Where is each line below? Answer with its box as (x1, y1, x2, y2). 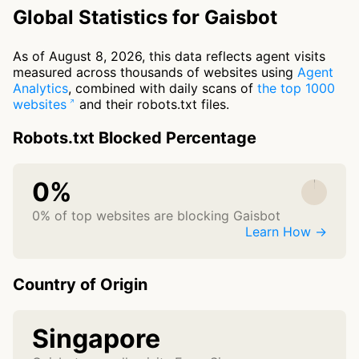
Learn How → (245, 224, 327, 240)
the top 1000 (257, 80, 335, 97)
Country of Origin (13, 275, 147, 295)
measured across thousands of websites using (13, 64, 297, 81)
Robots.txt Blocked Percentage (13, 128, 256, 148)
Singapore (32, 323, 160, 355)
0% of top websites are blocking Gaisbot (32, 208, 280, 224)
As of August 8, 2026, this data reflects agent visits (13, 48, 325, 65)
